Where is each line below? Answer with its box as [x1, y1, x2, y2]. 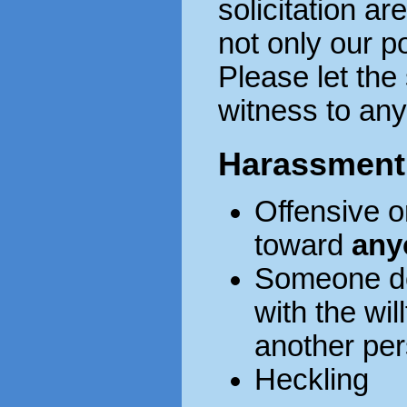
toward [254, 228, 352, 262]
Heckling [254, 362, 369, 396]
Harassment [218, 145, 405, 183]
